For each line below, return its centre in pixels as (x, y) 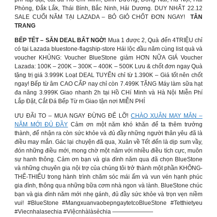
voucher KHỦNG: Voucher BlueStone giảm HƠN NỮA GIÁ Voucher (108, 58)
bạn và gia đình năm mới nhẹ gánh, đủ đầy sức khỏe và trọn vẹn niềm (108, 194)
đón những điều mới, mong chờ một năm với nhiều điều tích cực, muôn (108, 151)
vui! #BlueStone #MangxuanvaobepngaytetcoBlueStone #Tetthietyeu (108, 203)
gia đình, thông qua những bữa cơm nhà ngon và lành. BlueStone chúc (108, 186)
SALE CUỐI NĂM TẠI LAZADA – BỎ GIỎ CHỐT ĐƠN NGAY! (102, 17)
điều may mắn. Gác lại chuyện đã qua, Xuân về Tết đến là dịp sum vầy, (108, 142)
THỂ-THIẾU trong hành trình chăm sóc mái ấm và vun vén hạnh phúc (108, 177)
